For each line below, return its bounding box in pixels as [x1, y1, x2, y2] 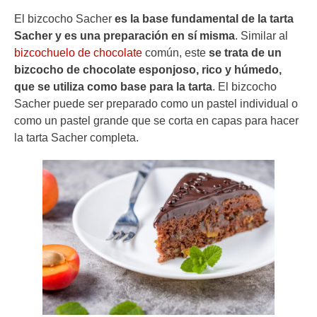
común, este [142, 47, 209, 59]
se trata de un [209, 47, 282, 59]
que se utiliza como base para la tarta [14, 81, 212, 93]
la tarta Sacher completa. [14, 132, 139, 144]
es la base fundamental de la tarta [112, 13, 294, 25]
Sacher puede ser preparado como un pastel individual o [14, 98, 298, 110]
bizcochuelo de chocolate [14, 47, 142, 59]
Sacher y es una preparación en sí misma [14, 30, 235, 42]
